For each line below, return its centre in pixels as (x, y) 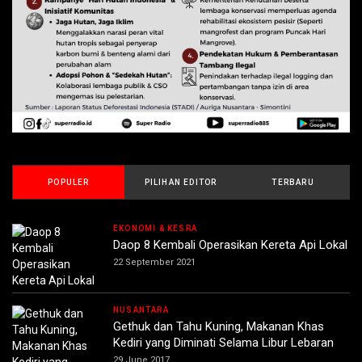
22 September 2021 (154, 262)
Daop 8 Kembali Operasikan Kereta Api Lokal (230, 244)
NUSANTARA (141, 309)
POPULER (69, 182)
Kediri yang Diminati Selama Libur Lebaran (223, 342)
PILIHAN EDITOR (181, 182)
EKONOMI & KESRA (155, 228)
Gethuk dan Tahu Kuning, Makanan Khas (219, 326)
